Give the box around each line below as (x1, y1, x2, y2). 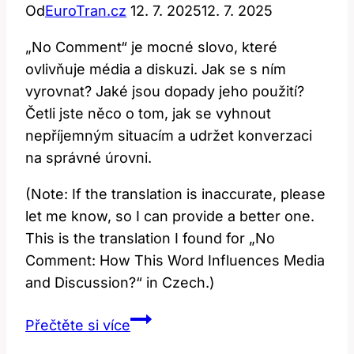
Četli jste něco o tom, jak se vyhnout (25, 105, 271, 122)
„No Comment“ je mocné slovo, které (25, 39, 277, 56)
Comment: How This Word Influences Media (25, 252, 325, 269)
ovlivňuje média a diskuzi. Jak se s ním (25, 61, 286, 78)
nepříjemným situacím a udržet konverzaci (25, 127, 312, 145)
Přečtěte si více (25, 317, 130, 334)
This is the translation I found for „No (25, 230, 275, 247)
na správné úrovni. (25, 149, 152, 167)
